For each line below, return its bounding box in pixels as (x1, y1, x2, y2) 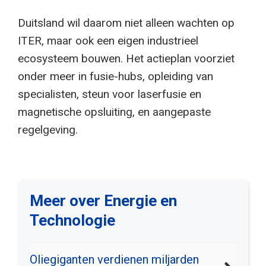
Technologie (30, 211, 115, 230)
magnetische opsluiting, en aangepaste (18, 104, 211, 119)
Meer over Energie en (30, 192, 177, 210)
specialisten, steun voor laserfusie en (18, 87, 201, 101)
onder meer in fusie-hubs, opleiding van (18, 69, 213, 83)
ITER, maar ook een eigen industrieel (18, 33, 198, 47)
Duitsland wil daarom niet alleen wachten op (18, 15, 235, 30)
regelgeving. (18, 122, 78, 137)
